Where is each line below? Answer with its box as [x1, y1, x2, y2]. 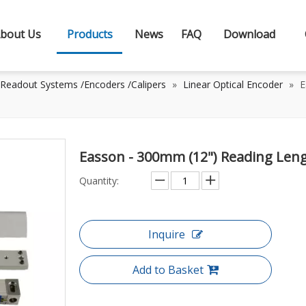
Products [66, 27, 113, 42]
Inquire [148, 227, 185, 242]
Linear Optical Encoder [183, 78, 283, 91]
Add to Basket [133, 262, 204, 277]
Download [223, 27, 275, 42]
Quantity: [79, 174, 119, 187]
